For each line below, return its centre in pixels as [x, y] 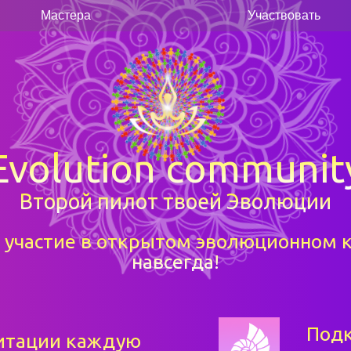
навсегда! [175, 262]
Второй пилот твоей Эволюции [175, 201]
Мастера [65, 15]
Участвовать [284, 15]
